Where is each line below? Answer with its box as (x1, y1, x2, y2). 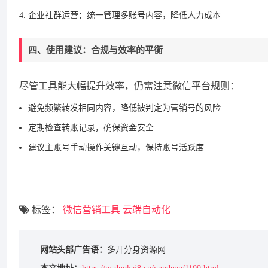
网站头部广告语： (40, 245, 107, 254)
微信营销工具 (63, 205, 120, 215)
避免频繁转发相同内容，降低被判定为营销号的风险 (28, 103, 221, 112)
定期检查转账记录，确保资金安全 (28, 123, 154, 132)
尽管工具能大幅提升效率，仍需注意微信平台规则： (19, 81, 239, 91)
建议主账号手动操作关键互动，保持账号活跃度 (28, 143, 204, 152)
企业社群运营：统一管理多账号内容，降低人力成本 (28, 11, 221, 20)
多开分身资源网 (107, 245, 166, 254)
